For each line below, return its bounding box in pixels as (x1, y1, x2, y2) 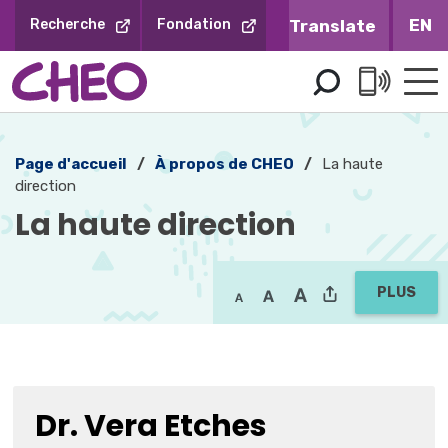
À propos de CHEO (155, 155, 294, 173)
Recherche (30, 16, 105, 33)
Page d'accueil (15, 155, 127, 173)
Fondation (157, 16, 231, 33)
